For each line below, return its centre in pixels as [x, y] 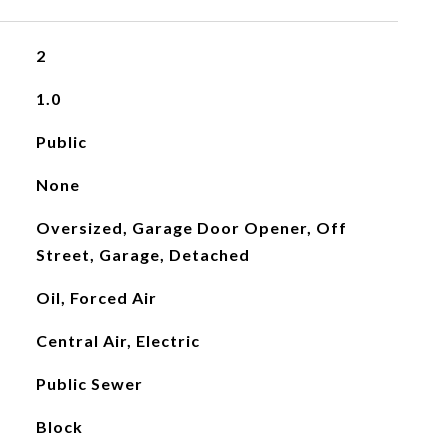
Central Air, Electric [117, 340]
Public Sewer [89, 383]
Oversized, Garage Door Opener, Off [191, 227]
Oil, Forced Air [96, 297]
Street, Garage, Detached [142, 254]
